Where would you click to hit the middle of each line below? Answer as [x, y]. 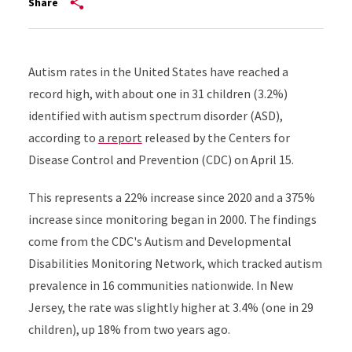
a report [120, 137]
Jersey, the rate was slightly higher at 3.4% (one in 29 [170, 307]
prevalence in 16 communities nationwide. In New [160, 285]
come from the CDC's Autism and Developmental [159, 241]
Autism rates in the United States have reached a [158, 71]
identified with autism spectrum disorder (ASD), [155, 115]
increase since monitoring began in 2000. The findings [172, 219]
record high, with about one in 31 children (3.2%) [158, 93]
